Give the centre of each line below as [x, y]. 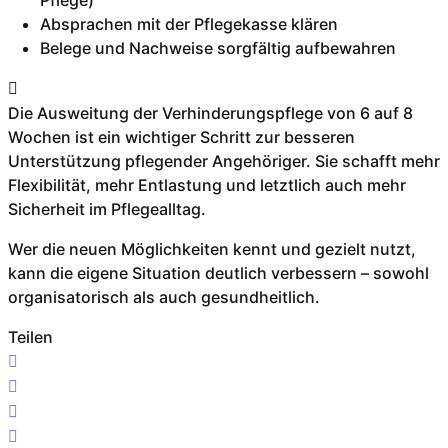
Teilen [30, 337]
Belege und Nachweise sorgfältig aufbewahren [217, 48]
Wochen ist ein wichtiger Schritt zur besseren [181, 137]
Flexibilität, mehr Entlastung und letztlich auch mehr [206, 185]
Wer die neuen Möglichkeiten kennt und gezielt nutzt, [211, 249]
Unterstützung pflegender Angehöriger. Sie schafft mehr [223, 161]
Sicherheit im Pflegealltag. [106, 209]
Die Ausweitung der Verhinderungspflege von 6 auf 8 [210, 113]
